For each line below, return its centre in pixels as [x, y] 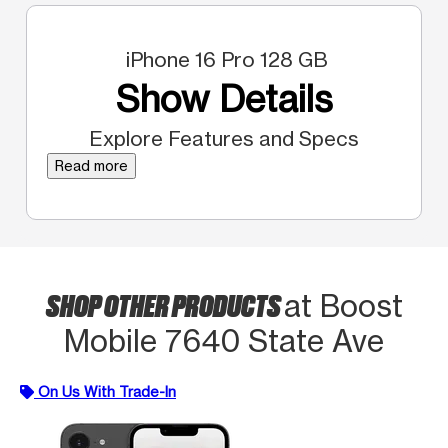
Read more [91, 165]
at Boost [343, 305]
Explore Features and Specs [224, 138]
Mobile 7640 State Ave [224, 340]
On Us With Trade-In [107, 391]
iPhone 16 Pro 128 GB [224, 59]
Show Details [224, 98]
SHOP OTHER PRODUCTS [164, 303]
